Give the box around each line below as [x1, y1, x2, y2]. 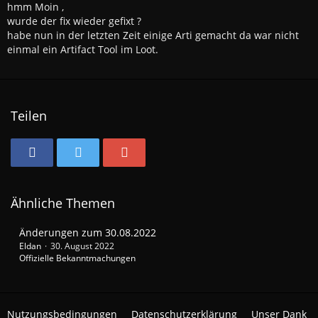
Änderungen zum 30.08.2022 [19, 226, 156, 239]
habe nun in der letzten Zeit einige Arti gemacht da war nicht [7, 28, 299, 42]
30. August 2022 [50, 240, 114, 252]
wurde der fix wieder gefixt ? [7, 13, 141, 28]
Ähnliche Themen [11, 194, 115, 212]
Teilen [11, 107, 47, 124]
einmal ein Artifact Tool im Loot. [7, 42, 158, 56]
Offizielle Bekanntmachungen [19, 252, 136, 264]
